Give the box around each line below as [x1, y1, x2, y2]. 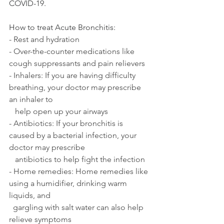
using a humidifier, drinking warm [9, 178, 129, 188]
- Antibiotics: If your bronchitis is [9, 118, 125, 128]
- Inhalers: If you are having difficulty [9, 70, 137, 80]
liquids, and [9, 190, 52, 200]
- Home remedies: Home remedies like [9, 166, 150, 176]
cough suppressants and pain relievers [9, 58, 145, 68]
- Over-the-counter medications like [9, 46, 136, 56]
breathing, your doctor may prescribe [9, 82, 143, 92]
